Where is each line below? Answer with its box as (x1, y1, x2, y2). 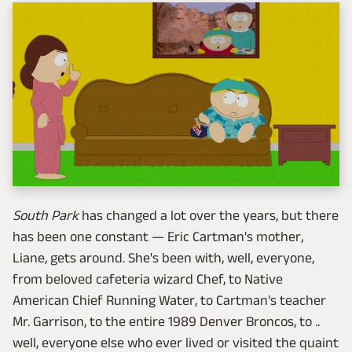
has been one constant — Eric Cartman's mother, (13, 229, 303, 245)
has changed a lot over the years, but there (79, 207, 339, 224)
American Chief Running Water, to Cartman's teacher (13, 292, 326, 309)
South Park (13, 207, 79, 224)
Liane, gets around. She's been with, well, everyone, (13, 250, 314, 266)
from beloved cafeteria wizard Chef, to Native (13, 271, 283, 288)
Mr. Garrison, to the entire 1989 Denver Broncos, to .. (13, 313, 320, 330)
